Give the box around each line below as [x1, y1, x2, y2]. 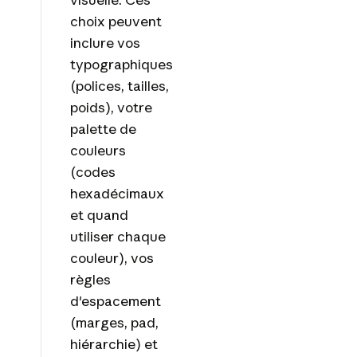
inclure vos [69, 34, 140, 52]
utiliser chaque [69, 228, 166, 245]
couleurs [69, 142, 126, 159]
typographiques [69, 56, 173, 73]
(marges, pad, [69, 314, 159, 331]
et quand [69, 206, 128, 224]
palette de [69, 120, 136, 138]
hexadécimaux [69, 185, 164, 202]
